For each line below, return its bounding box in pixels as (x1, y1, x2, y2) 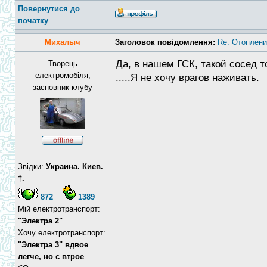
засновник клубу (33, 83, 92, 92)
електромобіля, (35, 71, 91, 80)
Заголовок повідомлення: (115, 38, 215, 46)
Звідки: (18, 162, 46, 171)
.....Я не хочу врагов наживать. (116, 72, 259, 83)
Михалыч (45, 38, 80, 46)
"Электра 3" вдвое (18, 240, 88, 249)
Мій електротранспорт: (18, 204, 100, 213)
